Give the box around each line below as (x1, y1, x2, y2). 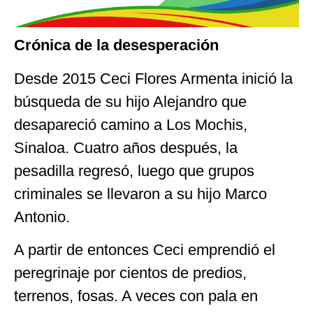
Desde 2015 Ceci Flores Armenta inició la (14, 69, 293, 87)
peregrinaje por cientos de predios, (14, 264, 247, 282)
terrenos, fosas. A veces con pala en (14, 287, 258, 305)
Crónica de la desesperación (14, 36, 219, 54)
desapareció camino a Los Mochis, (14, 115, 247, 133)
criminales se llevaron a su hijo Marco (14, 184, 267, 203)
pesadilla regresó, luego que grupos (14, 161, 254, 180)
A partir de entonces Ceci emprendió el (14, 241, 275, 259)
